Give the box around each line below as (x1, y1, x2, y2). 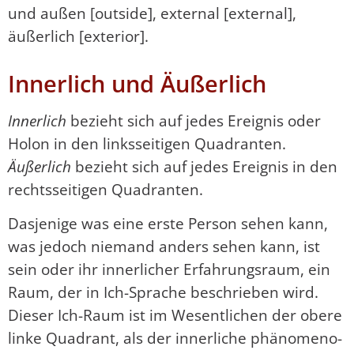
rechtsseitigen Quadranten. (8, 178, 203, 200)
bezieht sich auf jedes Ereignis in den (71, 155, 337, 177)
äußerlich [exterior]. (8, 25, 149, 47)
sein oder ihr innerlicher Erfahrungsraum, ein (8, 258, 330, 281)
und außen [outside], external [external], (8, 2, 296, 24)
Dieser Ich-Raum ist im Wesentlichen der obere (8, 304, 342, 326)
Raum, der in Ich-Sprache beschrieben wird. (8, 281, 318, 303)
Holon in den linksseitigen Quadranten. (8, 132, 286, 154)
